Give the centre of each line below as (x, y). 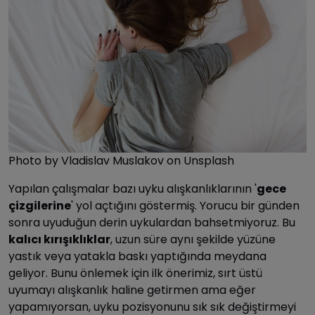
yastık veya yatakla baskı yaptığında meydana (137, 256)
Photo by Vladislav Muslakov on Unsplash (121, 160)
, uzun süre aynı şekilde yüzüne (193, 239)
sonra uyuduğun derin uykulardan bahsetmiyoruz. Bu (152, 222)
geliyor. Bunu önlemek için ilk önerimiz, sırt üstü (135, 273)
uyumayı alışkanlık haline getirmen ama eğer (132, 290)
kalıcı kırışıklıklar (59, 239)
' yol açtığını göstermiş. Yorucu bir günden (185, 205)
